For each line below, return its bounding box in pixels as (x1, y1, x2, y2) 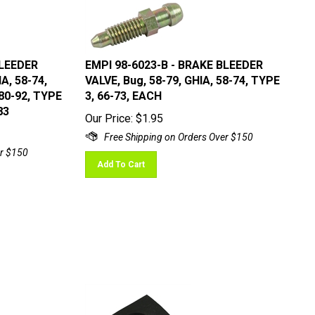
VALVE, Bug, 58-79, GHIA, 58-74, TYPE (84, 67, 280, 81)
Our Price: (84, 105, 133, 119)
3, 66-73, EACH (84, 83, 162, 96)
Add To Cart (96, 153, 145, 163)
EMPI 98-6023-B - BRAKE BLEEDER (84, 52, 263, 65)
